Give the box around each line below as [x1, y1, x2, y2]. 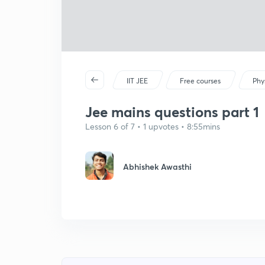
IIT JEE [127, 76, 148, 85]
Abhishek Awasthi [123, 161, 192, 172]
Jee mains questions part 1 [85, 102, 259, 121]
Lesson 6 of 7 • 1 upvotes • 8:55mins [85, 121, 220, 132]
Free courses [180, 76, 221, 85]
